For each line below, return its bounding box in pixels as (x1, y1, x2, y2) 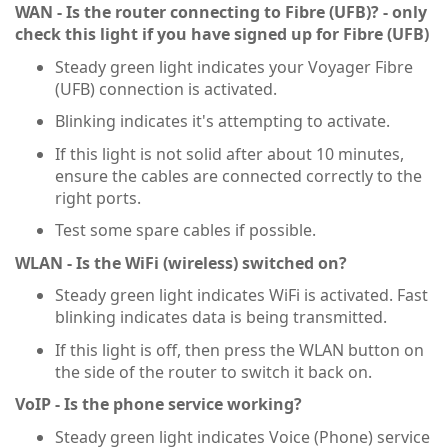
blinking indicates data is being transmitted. (55, 306, 387, 329)
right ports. (55, 186, 141, 209)
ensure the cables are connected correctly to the (55, 164, 422, 187)
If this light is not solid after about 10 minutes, (55, 142, 404, 165)
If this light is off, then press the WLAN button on (55, 338, 424, 361)
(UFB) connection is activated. (55, 77, 277, 100)
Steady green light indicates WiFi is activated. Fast (55, 284, 428, 307)
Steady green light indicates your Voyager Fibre (55, 55, 413, 78)
